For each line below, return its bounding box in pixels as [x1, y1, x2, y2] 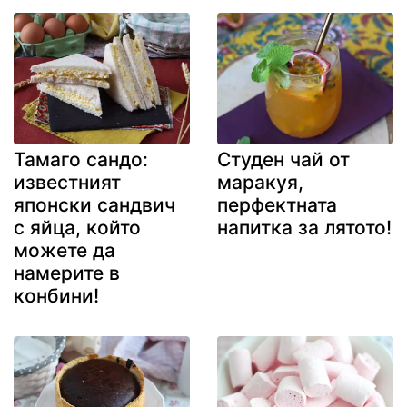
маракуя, [217, 171, 303, 194]
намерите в [14, 262, 120, 285]
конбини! [14, 284, 99, 308]
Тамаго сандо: [14, 148, 148, 172]
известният [14, 171, 121, 194]
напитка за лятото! [217, 216, 392, 240]
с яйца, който [14, 216, 141, 240]
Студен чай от [217, 148, 350, 172]
